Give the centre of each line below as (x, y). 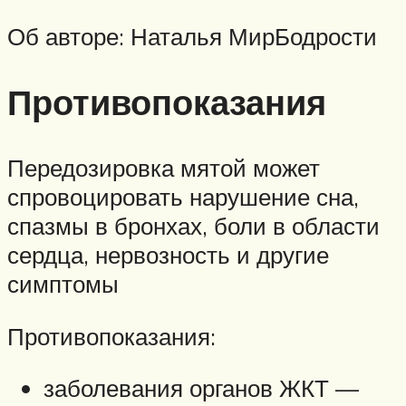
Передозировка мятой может (164, 168)
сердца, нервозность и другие (168, 255)
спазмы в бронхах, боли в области (193, 226)
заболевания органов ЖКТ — (201, 388)
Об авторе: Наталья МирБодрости (192, 37)
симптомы (63, 284)
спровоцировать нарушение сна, (183, 197)
